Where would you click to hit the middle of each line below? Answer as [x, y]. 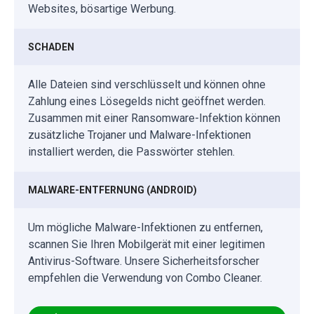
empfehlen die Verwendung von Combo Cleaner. [145, 278]
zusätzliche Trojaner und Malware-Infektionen [139, 135]
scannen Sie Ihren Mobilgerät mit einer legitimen [146, 244]
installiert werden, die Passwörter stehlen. [131, 151]
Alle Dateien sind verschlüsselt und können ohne [147, 84]
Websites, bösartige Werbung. [102, 8]
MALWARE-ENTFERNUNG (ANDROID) [112, 190]
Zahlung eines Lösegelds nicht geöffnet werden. [147, 101]
